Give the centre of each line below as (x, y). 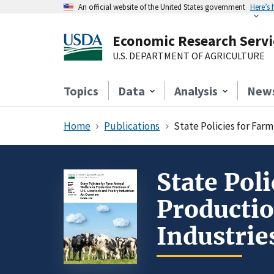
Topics (81, 91)
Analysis (196, 91)
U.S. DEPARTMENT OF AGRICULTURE (189, 56)
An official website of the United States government (162, 7)
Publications (132, 126)
